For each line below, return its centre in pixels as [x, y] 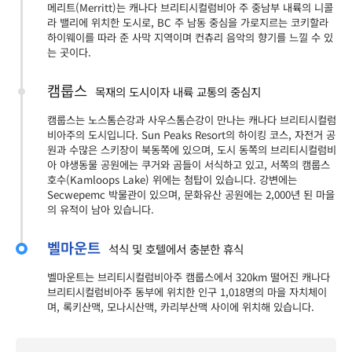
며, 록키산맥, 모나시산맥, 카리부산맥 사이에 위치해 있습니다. [181, 307]
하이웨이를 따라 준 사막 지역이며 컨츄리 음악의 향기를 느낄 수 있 [190, 38]
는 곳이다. [69, 53]
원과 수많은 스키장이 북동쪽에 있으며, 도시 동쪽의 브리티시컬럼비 [192, 150]
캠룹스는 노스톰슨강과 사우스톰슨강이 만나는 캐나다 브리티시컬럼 [192, 120]
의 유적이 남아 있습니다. [101, 210]
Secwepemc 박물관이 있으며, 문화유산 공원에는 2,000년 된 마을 [191, 195]
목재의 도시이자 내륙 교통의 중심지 [178, 92]
